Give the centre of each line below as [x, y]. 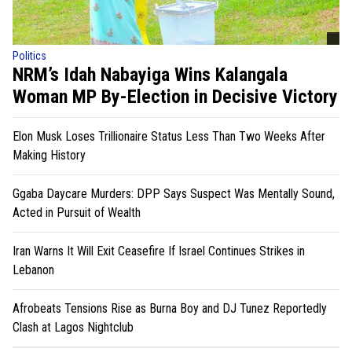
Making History [49, 155]
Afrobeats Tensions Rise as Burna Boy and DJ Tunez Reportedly [170, 308]
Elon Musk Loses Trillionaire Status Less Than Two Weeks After [169, 136]
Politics [29, 55]
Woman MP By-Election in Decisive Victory [175, 96]
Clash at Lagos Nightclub [73, 327]
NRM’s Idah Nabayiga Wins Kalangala [150, 74]
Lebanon [33, 269]
